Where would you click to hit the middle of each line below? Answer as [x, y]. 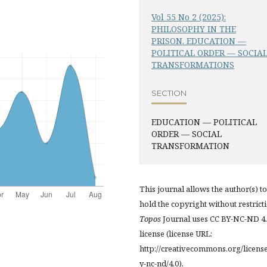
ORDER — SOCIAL [187, 134]
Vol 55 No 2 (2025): [189, 17]
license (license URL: [176, 234]
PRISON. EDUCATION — [199, 41]
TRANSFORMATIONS [193, 65]
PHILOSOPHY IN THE [194, 29]
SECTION [169, 93]
